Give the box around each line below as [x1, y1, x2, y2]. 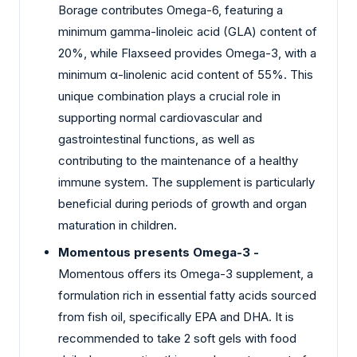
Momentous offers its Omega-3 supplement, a [58, 266, 313, 282]
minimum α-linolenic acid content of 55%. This [58, 66, 313, 82]
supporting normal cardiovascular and [58, 109, 262, 125]
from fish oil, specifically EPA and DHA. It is [58, 309, 294, 325]
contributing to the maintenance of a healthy [58, 152, 298, 168]
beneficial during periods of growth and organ [58, 195, 307, 211]
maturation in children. [58, 217, 180, 233]
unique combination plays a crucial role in [58, 88, 280, 104]
